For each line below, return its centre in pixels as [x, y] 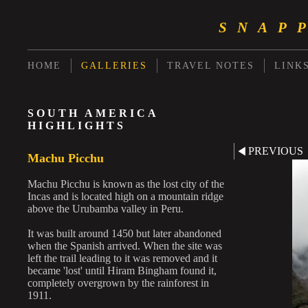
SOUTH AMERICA [93, 113]
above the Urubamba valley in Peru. [106, 209]
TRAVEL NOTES [211, 65]
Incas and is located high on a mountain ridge [125, 196]
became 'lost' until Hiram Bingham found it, [122, 271]
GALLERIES [114, 65]
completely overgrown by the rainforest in [118, 283]
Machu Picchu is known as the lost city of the [126, 184]
